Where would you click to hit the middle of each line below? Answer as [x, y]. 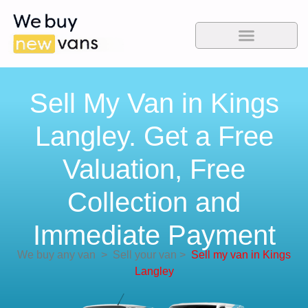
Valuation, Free [154, 169]
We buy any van [56, 255]
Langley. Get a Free [154, 136]
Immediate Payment [154, 235]
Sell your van [142, 255]
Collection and [154, 202]
